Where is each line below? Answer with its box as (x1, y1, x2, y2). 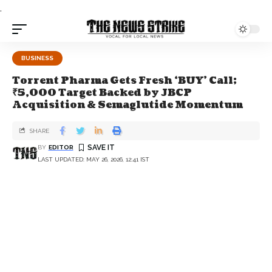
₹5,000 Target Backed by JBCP (12, 86, 192, 100)
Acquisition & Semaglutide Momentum (12, 98, 243, 112)
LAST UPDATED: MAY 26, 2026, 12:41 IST (38, 155, 149, 163)
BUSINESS (21, 55, 53, 61)
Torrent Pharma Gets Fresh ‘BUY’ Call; (12, 74, 237, 87)
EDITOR (48, 143, 73, 151)
